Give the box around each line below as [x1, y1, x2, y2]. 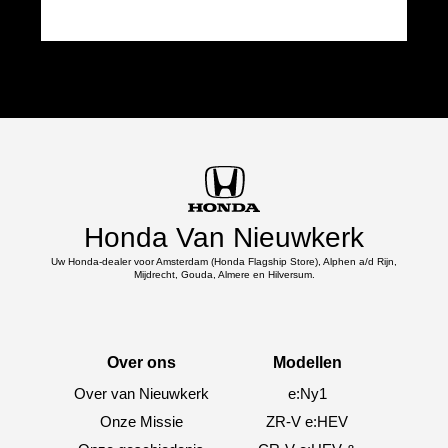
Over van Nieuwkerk [73, 385, 209, 403]
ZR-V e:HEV [266, 413, 348, 431]
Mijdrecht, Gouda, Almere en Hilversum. [133, 269, 315, 281]
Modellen [272, 354, 342, 372]
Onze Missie [99, 413, 183, 431]
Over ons [106, 354, 176, 372]
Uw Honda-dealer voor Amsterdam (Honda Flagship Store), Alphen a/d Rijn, [51, 256, 397, 268]
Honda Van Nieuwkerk [84, 222, 364, 254]
